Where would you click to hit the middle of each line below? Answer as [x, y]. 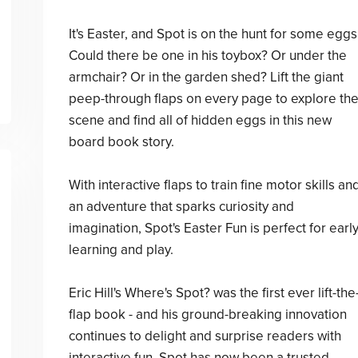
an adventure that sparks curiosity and [181, 207]
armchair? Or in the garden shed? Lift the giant [206, 77]
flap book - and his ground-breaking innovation [207, 314]
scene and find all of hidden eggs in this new [200, 120]
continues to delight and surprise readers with [205, 336]
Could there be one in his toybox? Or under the [207, 56]
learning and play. [121, 250]
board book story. [121, 142]
